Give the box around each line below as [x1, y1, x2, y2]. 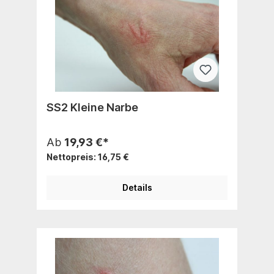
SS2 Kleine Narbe [46, 100, 138, 114]
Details [122, 182, 152, 193]
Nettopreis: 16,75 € [46, 151, 129, 162]
